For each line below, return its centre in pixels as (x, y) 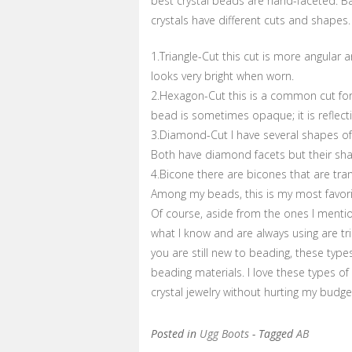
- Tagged (274, 334)
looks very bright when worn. (222, 76)
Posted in (175, 334)
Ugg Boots (224, 334)
